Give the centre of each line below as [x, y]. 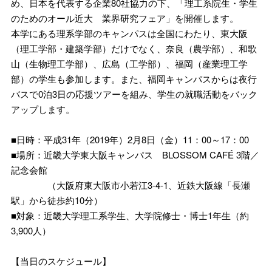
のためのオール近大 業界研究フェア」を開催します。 [125, 18]
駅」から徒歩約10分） [57, 200]
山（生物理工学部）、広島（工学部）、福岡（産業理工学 [129, 63]
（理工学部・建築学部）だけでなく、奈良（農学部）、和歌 [134, 48]
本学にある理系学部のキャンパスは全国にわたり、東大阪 [129, 33]
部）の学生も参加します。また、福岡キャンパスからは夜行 [134, 78]
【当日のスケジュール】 [61, 260]
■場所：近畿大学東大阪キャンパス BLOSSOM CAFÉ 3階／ [135, 154]
